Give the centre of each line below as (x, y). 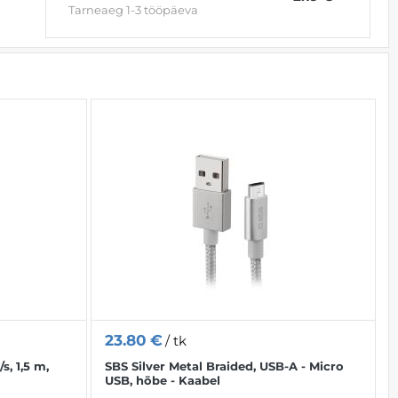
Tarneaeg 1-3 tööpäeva (134, 10)
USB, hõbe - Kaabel (162, 381)
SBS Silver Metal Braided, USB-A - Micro (224, 366)
